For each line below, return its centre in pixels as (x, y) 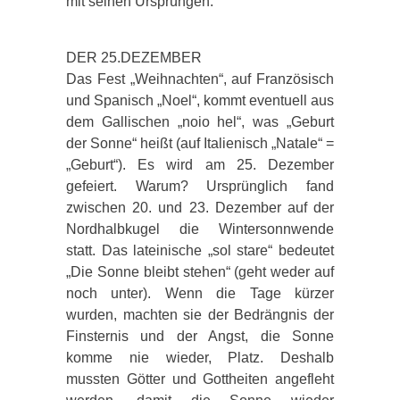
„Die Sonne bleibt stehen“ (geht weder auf (200, 271)
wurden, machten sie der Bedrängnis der (200, 314)
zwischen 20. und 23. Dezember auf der (200, 207)
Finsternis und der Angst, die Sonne (200, 336)
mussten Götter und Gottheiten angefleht (200, 379)
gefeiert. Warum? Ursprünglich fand (200, 186)
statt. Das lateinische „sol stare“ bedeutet (200, 250)
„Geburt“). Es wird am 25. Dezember (200, 164)
